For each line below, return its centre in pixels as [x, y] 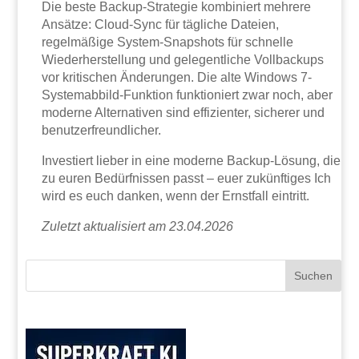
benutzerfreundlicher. [102, 131]
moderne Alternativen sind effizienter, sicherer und [184, 113]
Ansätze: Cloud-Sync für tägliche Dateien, [161, 25]
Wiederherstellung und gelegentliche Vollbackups [183, 60]
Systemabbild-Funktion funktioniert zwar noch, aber [188, 95]
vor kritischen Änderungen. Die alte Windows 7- [177, 78]
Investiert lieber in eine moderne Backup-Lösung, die [192, 161]
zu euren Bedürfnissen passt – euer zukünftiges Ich [187, 179]
